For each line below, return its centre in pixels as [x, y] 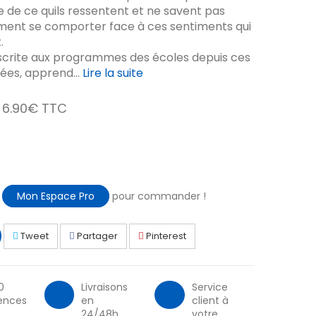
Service [209, 287]
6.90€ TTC [34, 108]
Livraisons [104, 287]
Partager [96, 236]
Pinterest [165, 236]
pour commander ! [157, 196]
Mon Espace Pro [55, 196]
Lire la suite [113, 73]
